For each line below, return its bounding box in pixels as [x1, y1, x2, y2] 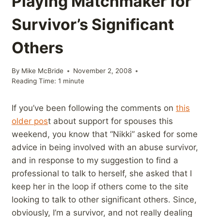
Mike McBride [21, 67, 64, 75]
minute [63, 77, 84, 85]
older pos [12, 116, 48, 126]
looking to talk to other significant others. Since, [12, 195, 197, 205]
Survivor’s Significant [12, 15, 174, 34]
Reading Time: [12, 77, 56, 85]
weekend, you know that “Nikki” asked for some [12, 129, 198, 139]
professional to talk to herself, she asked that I [12, 169, 192, 179]
